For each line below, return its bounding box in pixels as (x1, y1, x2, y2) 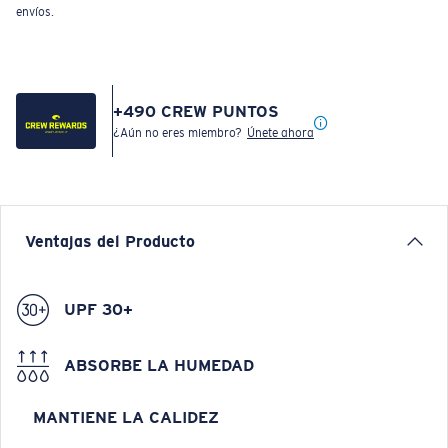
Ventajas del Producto (25, 232, 195, 252)
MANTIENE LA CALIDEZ (33, 408, 219, 428)
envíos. (16, 5, 54, 20)
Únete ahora (247, 126, 314, 141)
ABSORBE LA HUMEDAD (64, 356, 254, 376)
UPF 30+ (64, 300, 133, 320)
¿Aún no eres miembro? (113, 126, 247, 141)
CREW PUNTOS (156, 102, 279, 122)
